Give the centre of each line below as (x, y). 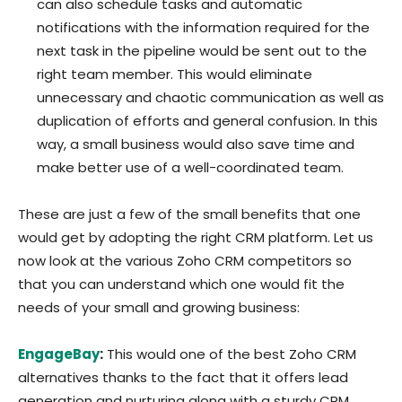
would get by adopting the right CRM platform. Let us (196, 237)
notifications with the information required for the (203, 27)
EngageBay (59, 354)
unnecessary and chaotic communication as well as (210, 97)
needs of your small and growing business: (159, 307)
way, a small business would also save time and (196, 144)
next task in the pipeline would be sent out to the (202, 51)
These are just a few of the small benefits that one (189, 214)
